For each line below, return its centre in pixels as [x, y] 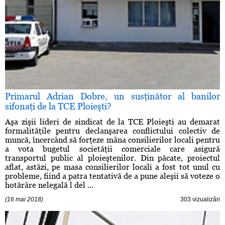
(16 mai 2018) [24, 200]
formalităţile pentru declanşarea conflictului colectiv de [113, 131]
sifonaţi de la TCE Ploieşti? [58, 106]
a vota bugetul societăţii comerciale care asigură [113, 149]
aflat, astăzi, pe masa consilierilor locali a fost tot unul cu [113, 167]
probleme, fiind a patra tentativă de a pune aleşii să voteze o [113, 176]
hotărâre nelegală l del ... [49, 185]
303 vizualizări [200, 200]
